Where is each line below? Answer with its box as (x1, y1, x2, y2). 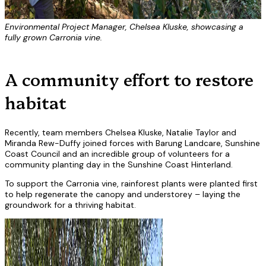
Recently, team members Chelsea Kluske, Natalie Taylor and (5, 127, 236, 138)
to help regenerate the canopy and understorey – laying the (5, 189, 240, 200)
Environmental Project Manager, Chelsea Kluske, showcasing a (5, 21, 243, 32)
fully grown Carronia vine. (5, 31, 102, 43)
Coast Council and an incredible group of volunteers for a (5, 148, 230, 160)
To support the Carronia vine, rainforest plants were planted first (5, 178, 258, 189)
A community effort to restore (5, 67, 254, 91)
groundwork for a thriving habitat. (5, 199, 136, 211)
